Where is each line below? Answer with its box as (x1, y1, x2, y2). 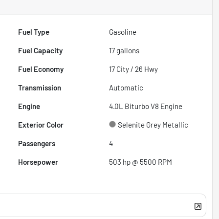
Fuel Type (18, 27, 50, 36)
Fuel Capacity (18, 45, 63, 55)
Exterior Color (18, 120, 64, 129)
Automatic (109, 83, 144, 92)
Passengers (18, 138, 56, 148)
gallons (115, 45, 140, 55)
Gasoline (109, 27, 137, 36)
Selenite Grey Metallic (118, 120, 189, 129)
